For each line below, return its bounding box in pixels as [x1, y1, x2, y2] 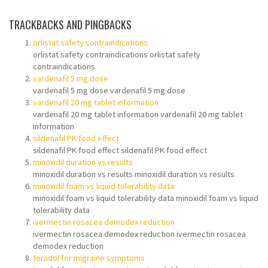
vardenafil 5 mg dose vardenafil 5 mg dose [33, 85, 185, 96]
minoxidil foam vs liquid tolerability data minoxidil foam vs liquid [33, 193, 258, 203]
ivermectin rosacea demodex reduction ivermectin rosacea [33, 229, 246, 239]
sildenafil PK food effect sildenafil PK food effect [33, 145, 207, 156]
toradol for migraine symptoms [33, 252, 145, 263]
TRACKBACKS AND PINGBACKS [9, 17, 132, 32]
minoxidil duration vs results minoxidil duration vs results [33, 169, 234, 179]
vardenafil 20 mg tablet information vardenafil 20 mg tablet [33, 109, 243, 120]
